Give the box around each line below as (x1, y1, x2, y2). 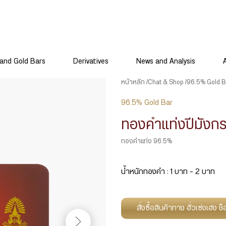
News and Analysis (136, 58, 195, 65)
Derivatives (73, 58, 108, 65)
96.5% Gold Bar (121, 99, 173, 106)
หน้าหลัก (121, 79, 145, 86)
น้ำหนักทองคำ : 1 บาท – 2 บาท (121, 168, 215, 176)
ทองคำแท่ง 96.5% (121, 138, 172, 145)
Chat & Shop (147, 79, 184, 86)
